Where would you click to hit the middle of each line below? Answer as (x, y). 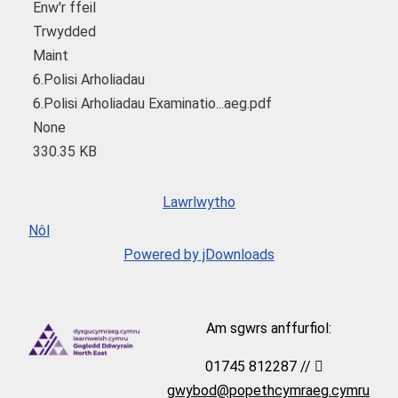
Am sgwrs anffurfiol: (268, 328)
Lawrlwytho (199, 202)
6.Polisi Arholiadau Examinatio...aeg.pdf (152, 103)
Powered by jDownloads (199, 254)
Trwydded (64, 31)
